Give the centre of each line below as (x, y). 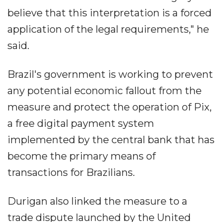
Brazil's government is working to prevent (110, 74)
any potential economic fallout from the (105, 91)
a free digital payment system (81, 123)
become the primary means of (82, 156)
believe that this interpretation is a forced (110, 13)
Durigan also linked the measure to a (97, 201)
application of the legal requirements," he (108, 29)
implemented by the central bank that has (111, 140)
